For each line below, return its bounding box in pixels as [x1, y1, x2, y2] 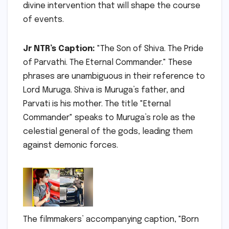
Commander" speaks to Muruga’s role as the [23, 113, 195, 122]
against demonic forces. [23, 141, 118, 150]
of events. [23, 15, 64, 24]
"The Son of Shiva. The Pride [95, 44, 203, 53]
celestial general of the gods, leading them [23, 127, 193, 136]
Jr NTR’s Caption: [23, 44, 95, 53]
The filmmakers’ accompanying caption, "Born [23, 215, 199, 224]
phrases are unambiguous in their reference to [23, 72, 205, 81]
